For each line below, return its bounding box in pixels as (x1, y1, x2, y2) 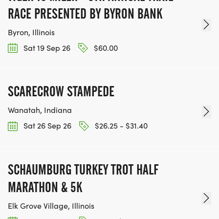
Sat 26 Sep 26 (22, 120, 71, 131)
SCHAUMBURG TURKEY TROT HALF (8, 161, 158, 178)
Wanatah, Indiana (8, 105, 72, 115)
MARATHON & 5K (8, 178, 82, 196)
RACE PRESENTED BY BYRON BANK (8, 5, 162, 22)
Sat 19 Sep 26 (22, 43, 70, 53)
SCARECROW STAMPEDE (8, 83, 114, 100)
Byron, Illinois (8, 27, 55, 38)
